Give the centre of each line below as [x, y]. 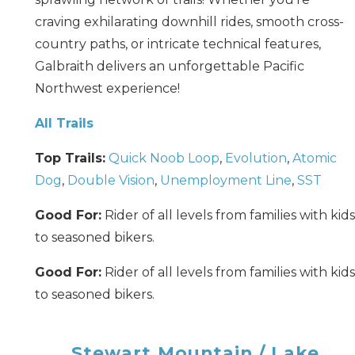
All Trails [64, 123]
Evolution [256, 158]
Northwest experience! [107, 88]
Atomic [314, 158]
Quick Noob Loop [164, 158]
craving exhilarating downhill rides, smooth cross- [189, 21]
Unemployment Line [225, 180]
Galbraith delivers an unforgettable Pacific [169, 66]
